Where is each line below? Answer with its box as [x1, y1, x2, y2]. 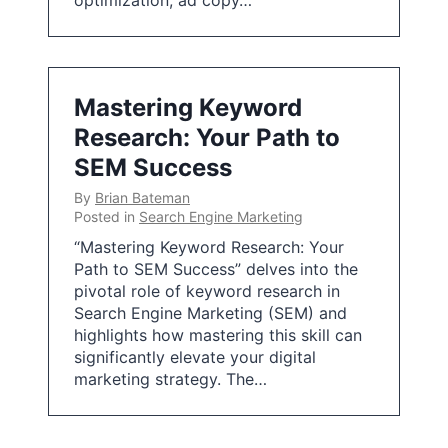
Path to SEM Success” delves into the [74, 259, 358, 279]
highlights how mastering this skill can [74, 325, 362, 345]
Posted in [74, 208, 139, 225]
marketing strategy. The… [74, 369, 267, 389]
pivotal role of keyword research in [74, 281, 340, 301]
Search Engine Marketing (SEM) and [74, 303, 347, 323]
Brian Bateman [95, 189, 190, 206]
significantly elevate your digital [74, 347, 316, 367]
